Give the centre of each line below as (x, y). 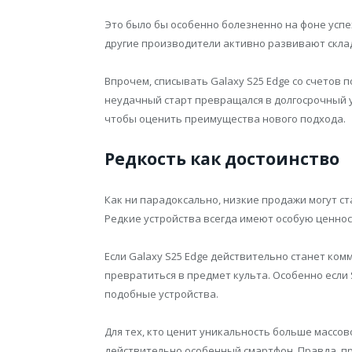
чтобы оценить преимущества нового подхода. (225, 119)
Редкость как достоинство (222, 159)
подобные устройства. (161, 294)
